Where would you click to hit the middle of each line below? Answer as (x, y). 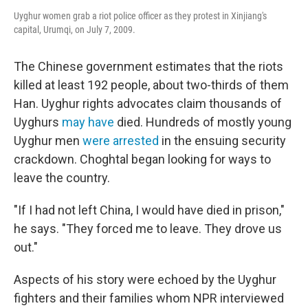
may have (88, 122)
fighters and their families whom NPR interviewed (149, 298)
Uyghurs (36, 122)
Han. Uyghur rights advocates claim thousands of (148, 103)
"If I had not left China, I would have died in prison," (149, 210)
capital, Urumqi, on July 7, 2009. (75, 29)
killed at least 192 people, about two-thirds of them (151, 85)
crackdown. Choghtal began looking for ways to (142, 159)
